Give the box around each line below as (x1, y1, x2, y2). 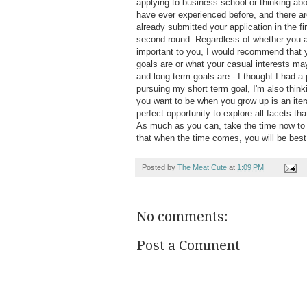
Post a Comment (136, 237, 240, 254)
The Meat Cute (177, 163, 227, 172)
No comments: (136, 208, 228, 225)
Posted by (142, 163, 177, 172)
